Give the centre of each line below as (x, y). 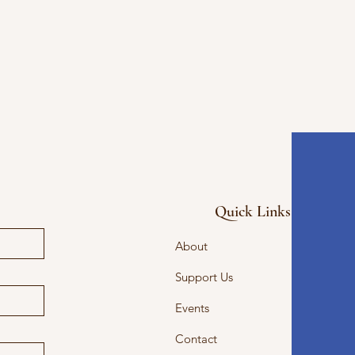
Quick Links (253, 212)
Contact (197, 339)
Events (193, 308)
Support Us (204, 277)
